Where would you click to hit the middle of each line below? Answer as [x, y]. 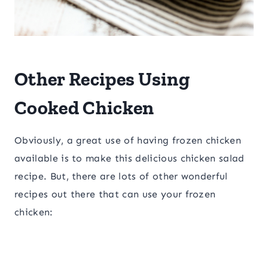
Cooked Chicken [84, 108]
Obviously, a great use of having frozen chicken [128, 141]
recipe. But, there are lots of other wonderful [121, 176]
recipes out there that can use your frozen [115, 194]
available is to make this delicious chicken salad [130, 159]
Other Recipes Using [102, 79]
